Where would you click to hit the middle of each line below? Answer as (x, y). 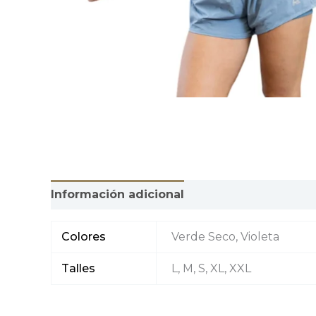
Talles (79, 269)
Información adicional (117, 195)
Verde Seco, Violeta (226, 237)
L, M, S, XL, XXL (212, 269)
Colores (84, 237)
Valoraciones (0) (247, 195)
